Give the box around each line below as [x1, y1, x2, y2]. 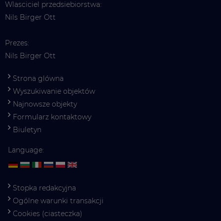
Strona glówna [13, 74, 64, 83]
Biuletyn [13, 125, 41, 135]
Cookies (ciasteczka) [13, 209, 82, 219]
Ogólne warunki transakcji [13, 196, 104, 206]
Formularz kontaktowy [13, 112, 91, 122]
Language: [8, 146, 44, 155]
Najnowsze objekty [13, 100, 77, 109]
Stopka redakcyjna [13, 184, 76, 193]
